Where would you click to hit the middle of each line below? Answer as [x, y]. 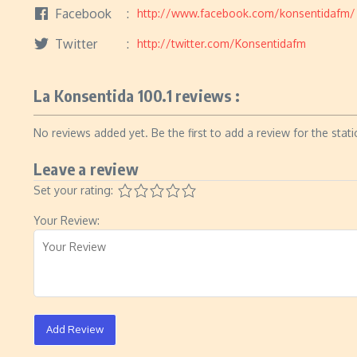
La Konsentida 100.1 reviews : [137, 95]
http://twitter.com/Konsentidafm [222, 43]
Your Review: [67, 220]
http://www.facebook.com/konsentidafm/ [246, 13]
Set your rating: [73, 190]
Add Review [75, 329]
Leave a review [86, 169]
